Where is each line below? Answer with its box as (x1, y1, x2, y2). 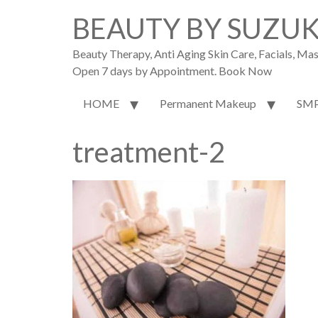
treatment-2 (72, 135, 225, 170)
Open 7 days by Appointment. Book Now (72, 64, 272, 77)
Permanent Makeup (160, 97, 256, 111)
